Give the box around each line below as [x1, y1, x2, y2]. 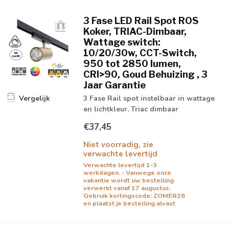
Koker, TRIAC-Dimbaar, [83, 26, 187, 37]
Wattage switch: [83, 36, 161, 48]
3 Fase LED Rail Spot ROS [83, 15, 199, 26]
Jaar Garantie [83, 79, 146, 90]
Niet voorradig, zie [83, 139, 153, 150]
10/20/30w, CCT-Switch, [83, 47, 197, 58]
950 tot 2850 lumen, [83, 58, 181, 69]
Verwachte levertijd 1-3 [83, 161, 157, 169]
